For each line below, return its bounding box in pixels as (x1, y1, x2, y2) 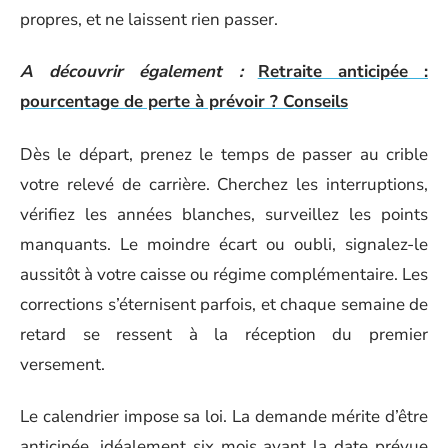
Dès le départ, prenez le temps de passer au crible (20, 142, 428, 166)
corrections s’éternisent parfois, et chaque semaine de (20, 292, 428, 316)
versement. (20, 352, 105, 376)
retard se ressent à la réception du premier (20, 322, 428, 346)
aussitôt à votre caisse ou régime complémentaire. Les (20, 262, 428, 286)
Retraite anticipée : (257, 60, 429, 83)
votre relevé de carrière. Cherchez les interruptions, (20, 172, 428, 196)
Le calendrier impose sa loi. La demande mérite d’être (20, 405, 428, 428)
